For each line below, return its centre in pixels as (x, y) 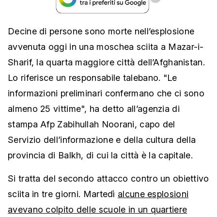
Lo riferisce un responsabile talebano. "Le (93, 78)
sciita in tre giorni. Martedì (63, 194)
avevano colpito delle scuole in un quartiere (98, 210)
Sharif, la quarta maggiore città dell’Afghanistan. (106, 62)
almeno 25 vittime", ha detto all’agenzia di (94, 109)
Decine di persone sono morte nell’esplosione (101, 31)
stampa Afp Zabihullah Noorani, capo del (92, 124)
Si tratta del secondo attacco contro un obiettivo (108, 179)
